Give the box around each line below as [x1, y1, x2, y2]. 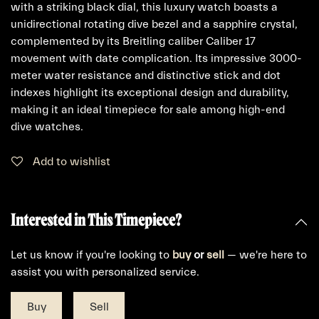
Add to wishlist [33, 155, 110, 168]
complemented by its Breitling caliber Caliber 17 [11, 35, 256, 48]
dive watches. [11, 120, 83, 133]
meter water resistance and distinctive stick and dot [11, 69, 281, 82]
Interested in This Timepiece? [11, 209, 182, 229]
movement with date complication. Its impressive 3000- [11, 52, 302, 65]
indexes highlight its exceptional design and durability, [11, 86, 289, 99]
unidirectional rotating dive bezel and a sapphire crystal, [11, 18, 298, 31]
